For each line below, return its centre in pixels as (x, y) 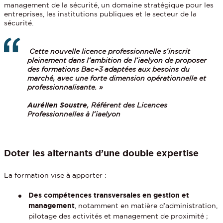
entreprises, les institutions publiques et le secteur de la (101, 14)
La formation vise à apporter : (56, 175)
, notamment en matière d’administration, (146, 205)
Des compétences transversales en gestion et (109, 195)
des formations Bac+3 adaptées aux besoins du (108, 69)
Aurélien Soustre (57, 105)
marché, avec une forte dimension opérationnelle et (116, 78)
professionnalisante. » (65, 87)
